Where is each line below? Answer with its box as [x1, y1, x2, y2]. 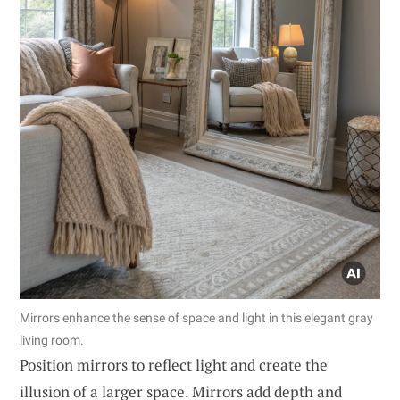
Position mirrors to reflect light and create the [20, 354, 328, 375]
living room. [20, 332, 84, 347]
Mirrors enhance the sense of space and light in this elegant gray [20, 310, 373, 325]
